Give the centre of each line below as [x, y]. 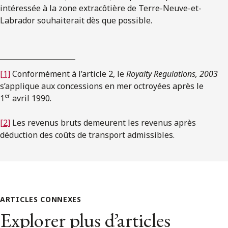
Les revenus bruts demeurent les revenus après [103, 122]
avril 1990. [31, 98]
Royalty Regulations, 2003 [172, 74]
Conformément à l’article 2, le [68, 74]
